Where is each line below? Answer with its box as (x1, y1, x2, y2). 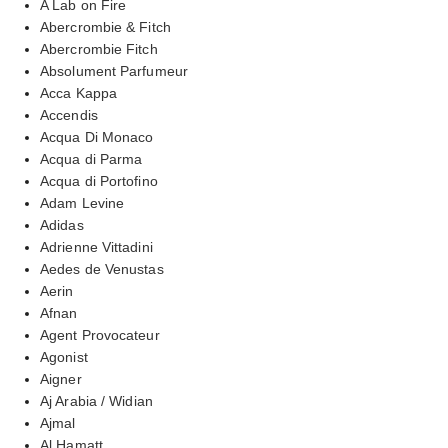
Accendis (40, 106, 98, 123)
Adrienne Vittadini (40, 238, 153, 255)
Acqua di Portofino (40, 172, 158, 189)
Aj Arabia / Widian (40, 392, 153, 409)
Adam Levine (40, 194, 125, 211)
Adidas (40, 216, 84, 233)
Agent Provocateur (40, 326, 160, 343)
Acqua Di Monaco (40, 128, 154, 145)
